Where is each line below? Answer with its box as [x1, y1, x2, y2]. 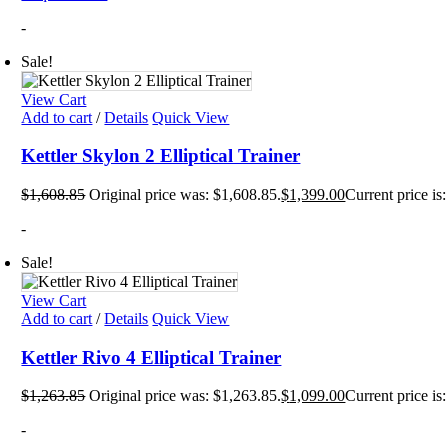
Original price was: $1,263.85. [89, 387, 282, 405]
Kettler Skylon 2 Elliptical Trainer [21, 145, 301, 167]
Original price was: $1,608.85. [89, 185, 282, 203]
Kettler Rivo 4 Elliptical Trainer [21, 346, 282, 368]
